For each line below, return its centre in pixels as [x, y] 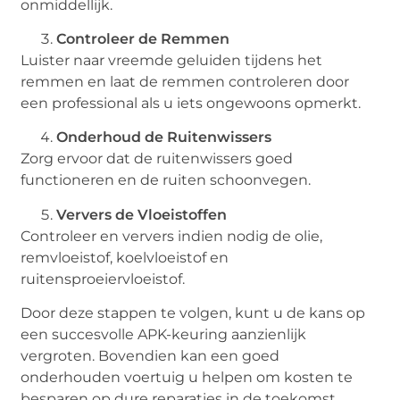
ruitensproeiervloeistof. [103, 279]
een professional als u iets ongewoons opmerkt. [191, 103]
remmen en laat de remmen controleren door [185, 81]
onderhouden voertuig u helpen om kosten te [187, 378]
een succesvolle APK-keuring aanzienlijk [164, 335]
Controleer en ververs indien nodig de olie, [172, 236]
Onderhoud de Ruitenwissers [164, 137]
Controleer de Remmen [143, 38]
